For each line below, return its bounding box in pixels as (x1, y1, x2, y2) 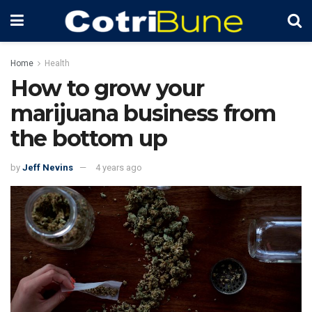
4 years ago (95, 162, 142, 173)
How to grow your (10, 75, 204, 102)
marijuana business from (10, 100, 276, 127)
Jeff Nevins (22, 162, 73, 173)
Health (45, 58, 70, 68)
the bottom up (10, 125, 167, 152)
